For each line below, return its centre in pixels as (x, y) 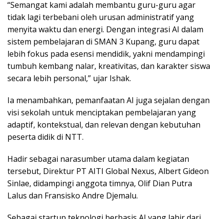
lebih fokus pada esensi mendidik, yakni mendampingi (106, 54)
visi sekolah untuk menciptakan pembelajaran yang (102, 113)
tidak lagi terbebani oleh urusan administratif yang (101, 17)
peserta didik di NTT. (45, 137)
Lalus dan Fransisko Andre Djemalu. (73, 196)
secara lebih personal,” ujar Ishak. (69, 78)
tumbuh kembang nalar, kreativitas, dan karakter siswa (109, 66)
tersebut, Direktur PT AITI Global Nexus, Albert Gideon (108, 171)
